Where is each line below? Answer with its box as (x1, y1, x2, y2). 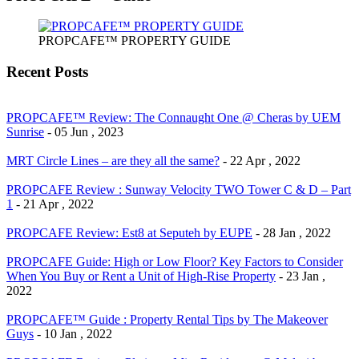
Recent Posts (6, 63, 88, 81)
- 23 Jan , (279, 268, 325, 283)
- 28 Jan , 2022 (256, 225, 331, 240)
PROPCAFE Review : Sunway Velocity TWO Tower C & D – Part (6, 182, 351, 196)
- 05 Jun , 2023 (47, 124, 123, 139)
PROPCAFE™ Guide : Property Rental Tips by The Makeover (6, 312, 328, 326)
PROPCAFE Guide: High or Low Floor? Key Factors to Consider (6, 254, 343, 268)
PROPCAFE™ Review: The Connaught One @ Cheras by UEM (6, 110, 341, 124)
